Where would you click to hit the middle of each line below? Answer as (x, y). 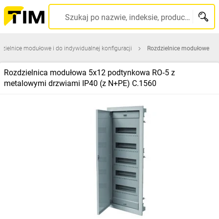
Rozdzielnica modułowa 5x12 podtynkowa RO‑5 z (89, 73)
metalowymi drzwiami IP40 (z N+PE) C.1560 (80, 83)
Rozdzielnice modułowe (178, 48)
